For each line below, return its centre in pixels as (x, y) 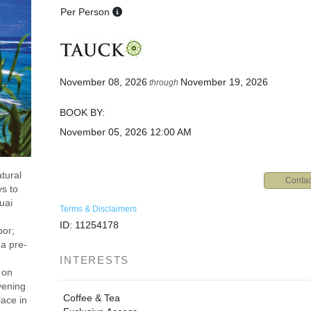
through (164, 83)
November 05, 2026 (104, 132)
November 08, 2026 (104, 82)
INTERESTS (95, 260)
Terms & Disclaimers (99, 209)
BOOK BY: (83, 113)
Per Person (85, 12)
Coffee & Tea (92, 298)
